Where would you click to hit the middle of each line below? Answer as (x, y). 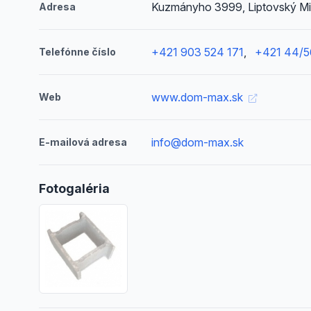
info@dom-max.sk (198, 142)
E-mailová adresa (83, 142)
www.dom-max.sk (199, 97)
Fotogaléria (74, 188)
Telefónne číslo (77, 52)
